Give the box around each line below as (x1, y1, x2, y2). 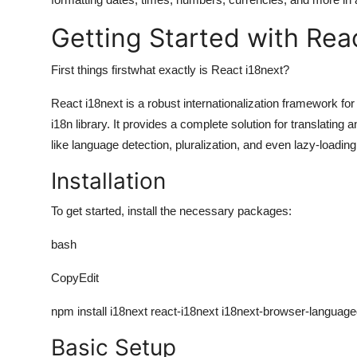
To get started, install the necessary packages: (51, 203, 292, 218)
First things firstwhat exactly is (51, 62, 211, 76)
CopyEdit (51, 270, 99, 284)
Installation (51, 167, 166, 194)
